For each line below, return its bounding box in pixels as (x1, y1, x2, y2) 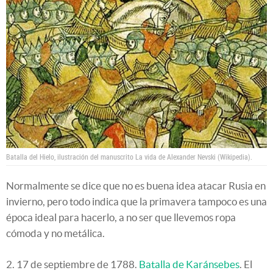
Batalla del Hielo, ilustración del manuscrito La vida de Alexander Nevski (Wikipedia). (6, 152, 252, 162)
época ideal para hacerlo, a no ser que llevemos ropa (6, 211, 236, 224)
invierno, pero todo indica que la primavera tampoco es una (6, 196, 267, 208)
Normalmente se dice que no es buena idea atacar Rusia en (6, 180, 266, 192)
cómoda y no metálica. (6, 227, 105, 239)
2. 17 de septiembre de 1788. (6, 258, 139, 271)
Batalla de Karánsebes (139, 258, 239, 271)
